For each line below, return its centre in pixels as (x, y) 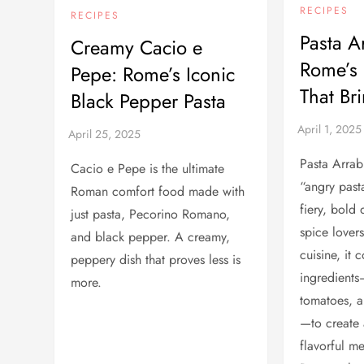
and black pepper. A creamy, (151, 236)
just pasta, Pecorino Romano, (151, 214)
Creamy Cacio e (137, 47)
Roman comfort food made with (158, 191)
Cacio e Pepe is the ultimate (148, 168)
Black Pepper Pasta (149, 101)
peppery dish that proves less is (156, 259)
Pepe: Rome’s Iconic (153, 74)
